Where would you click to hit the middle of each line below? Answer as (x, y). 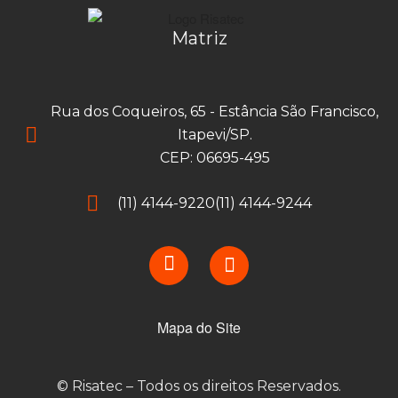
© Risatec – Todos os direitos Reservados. (199, 386)
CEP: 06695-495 (215, 157)
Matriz (199, 38)
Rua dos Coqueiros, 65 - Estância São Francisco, (215, 111)
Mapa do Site (199, 327)
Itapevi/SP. (215, 134)
